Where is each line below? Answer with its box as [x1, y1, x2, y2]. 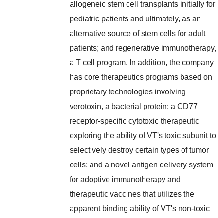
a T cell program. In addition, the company [70, 58, 214, 67]
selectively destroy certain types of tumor [70, 146, 209, 155]
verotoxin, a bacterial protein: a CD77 [70, 102, 198, 111]
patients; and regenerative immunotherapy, [70, 44, 217, 53]
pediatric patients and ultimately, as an [70, 15, 201, 23]
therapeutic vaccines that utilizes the [70, 190, 195, 199]
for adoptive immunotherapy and [70, 175, 181, 184]
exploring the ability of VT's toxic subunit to [70, 131, 217, 140]
